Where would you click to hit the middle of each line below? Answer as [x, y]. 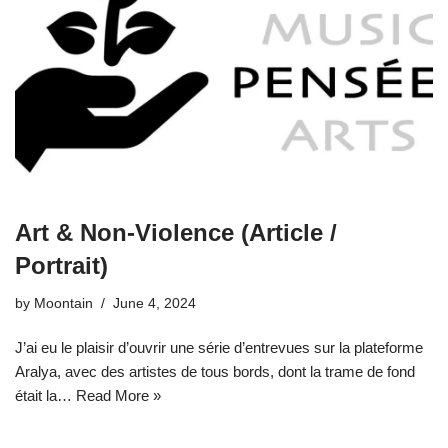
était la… [45, 396]
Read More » [118, 396]
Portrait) [61, 266]
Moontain [63, 304]
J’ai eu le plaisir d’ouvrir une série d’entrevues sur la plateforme [219, 348]
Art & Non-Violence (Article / [176, 233]
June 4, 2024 [154, 304]
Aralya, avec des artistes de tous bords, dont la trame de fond [215, 372]
